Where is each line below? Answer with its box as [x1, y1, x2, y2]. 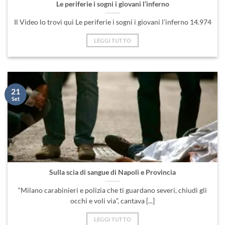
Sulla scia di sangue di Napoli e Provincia [49, 168, 176, 177]
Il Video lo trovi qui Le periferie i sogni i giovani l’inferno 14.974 [14, 18, 211, 26]
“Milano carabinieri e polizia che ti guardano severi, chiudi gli [18, 186, 207, 194]
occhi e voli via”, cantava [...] [70, 196, 155, 205]
